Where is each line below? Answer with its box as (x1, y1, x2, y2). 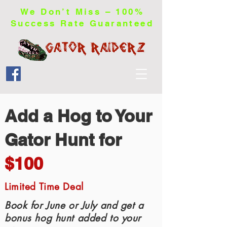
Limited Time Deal (5, 180, 87, 193)
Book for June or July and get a (5, 199, 144, 212)
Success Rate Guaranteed (10, 18, 154, 28)
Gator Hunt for (5, 129, 122, 150)
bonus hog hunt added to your (5, 212, 141, 224)
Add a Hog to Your (5, 105, 157, 126)
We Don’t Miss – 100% (20, 7, 144, 17)
